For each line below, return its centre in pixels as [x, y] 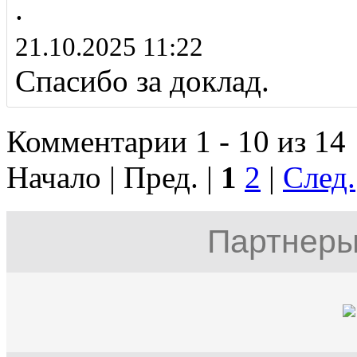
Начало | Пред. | [114, 178]
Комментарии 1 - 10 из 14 [176, 142]
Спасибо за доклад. [142, 81]
